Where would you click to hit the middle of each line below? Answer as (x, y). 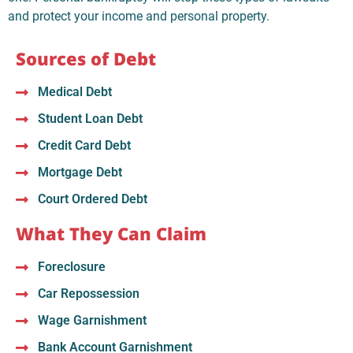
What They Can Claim (111, 233)
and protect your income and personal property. (139, 17)
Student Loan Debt (90, 118)
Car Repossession (88, 293)
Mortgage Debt (80, 172)
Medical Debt (74, 91)
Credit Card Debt (84, 145)
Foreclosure (71, 266)
